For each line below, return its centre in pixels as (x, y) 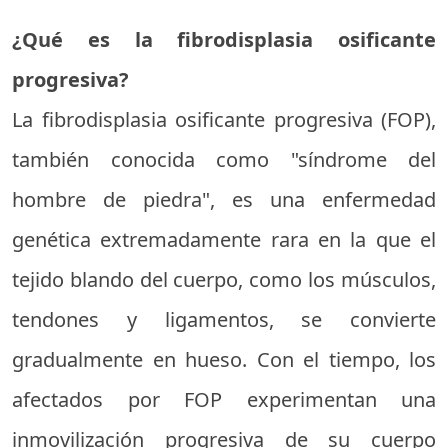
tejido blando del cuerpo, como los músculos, (224, 279)
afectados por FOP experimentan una (224, 399)
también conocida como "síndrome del (224, 159)
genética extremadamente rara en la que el (224, 239)
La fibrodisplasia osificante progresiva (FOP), (224, 119)
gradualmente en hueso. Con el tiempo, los (224, 359)
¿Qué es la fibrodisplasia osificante (224, 39)
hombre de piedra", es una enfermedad (224, 199)
